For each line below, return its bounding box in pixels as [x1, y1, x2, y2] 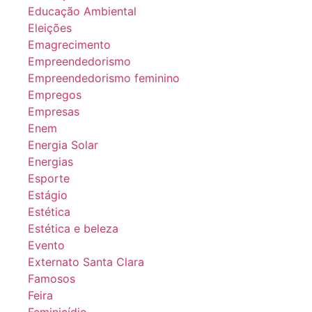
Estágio [28, 187, 68, 202]
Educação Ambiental [28, 3, 136, 18]
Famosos [28, 271, 75, 286]
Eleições [28, 20, 72, 35]
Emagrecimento [28, 37, 111, 52]
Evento [28, 237, 65, 252]
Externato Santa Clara [28, 254, 144, 269]
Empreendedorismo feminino [28, 70, 180, 85]
